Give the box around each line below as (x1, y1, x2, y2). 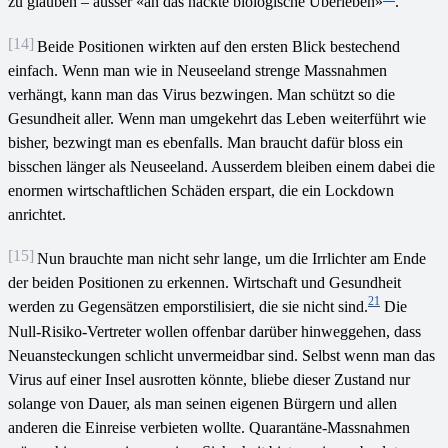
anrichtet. (8, 205, 66, 223)
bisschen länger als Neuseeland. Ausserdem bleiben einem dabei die (8, 157, 435, 175)
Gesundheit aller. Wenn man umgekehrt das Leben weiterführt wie (8, 109, 426, 127)
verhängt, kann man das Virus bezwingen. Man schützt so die (8, 85, 395, 103)
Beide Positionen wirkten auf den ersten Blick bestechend (37, 37, 400, 55)
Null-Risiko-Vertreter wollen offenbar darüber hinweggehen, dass (8, 322, 421, 340)
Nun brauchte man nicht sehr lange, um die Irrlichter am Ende (37, 249, 426, 267)
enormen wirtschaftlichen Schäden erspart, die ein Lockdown (8, 181, 394, 199)
